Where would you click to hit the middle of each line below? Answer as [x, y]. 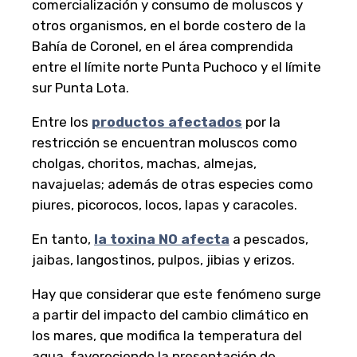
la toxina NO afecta [162, 239]
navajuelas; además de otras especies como [173, 184]
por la [261, 122]
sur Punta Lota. [80, 87]
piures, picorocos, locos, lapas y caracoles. [165, 204]
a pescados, [269, 239]
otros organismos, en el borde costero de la [169, 25]
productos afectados [167, 122]
